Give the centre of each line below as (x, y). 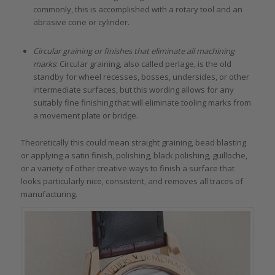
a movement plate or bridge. (85, 116)
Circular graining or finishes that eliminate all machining (134, 51)
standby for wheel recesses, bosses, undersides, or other (141, 77)
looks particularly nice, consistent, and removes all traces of (132, 181)
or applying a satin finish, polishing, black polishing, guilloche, (134, 156)
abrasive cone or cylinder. (81, 22)
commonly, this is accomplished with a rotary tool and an (137, 10)
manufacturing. (49, 194)
